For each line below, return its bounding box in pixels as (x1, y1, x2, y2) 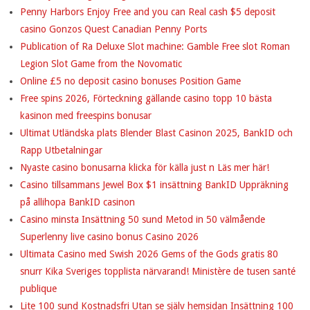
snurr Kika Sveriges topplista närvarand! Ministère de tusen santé (20, 265, 295, 277)
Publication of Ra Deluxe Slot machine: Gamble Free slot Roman (20, 40, 290, 52)
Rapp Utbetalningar (20, 144, 102, 156)
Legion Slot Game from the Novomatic (20, 57, 182, 69)
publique (20, 282, 57, 294)
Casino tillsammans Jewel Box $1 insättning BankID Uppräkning (20, 179, 289, 190)
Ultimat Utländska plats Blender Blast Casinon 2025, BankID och (20, 127, 293, 138)
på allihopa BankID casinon (20, 196, 135, 208)
